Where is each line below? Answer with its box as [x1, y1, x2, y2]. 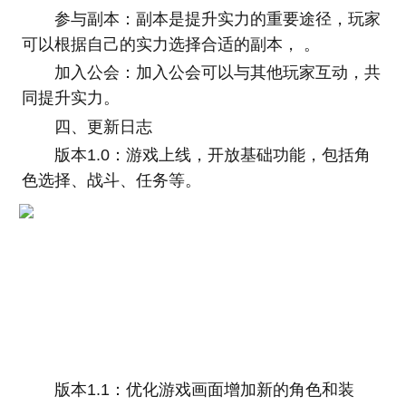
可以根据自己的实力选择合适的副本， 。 [21, 34, 320, 53]
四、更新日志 [53, 117, 152, 136]
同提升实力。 [21, 89, 120, 108]
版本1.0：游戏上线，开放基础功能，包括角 [53, 146, 371, 165]
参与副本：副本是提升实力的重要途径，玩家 [53, 9, 381, 28]
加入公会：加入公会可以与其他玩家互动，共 [53, 63, 381, 82]
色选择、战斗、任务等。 [21, 171, 201, 190]
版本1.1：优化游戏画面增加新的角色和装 [53, 381, 354, 400]
